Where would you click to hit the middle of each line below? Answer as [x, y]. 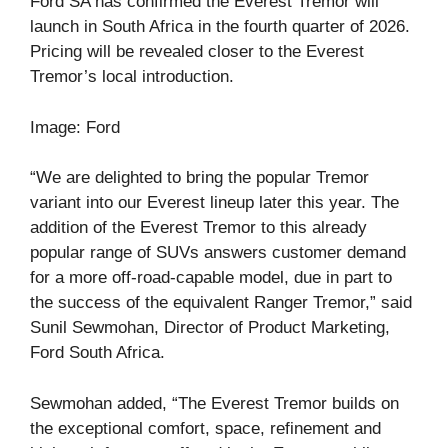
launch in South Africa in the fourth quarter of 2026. [220, 27]
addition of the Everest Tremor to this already [198, 228]
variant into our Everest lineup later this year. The [214, 203]
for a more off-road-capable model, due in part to [211, 278]
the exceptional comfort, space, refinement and [205, 428]
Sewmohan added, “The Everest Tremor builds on [214, 403]
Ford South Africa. [97, 353]
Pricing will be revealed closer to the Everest [197, 52]
